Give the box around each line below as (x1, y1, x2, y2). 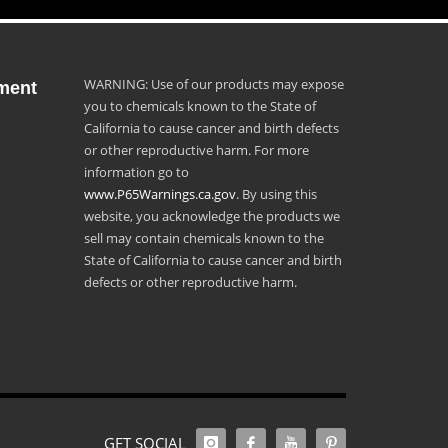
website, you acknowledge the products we (83, 207, 340, 226)
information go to (83, 163, 189, 182)
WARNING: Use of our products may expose (83, 75, 344, 94)
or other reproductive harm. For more (83, 141, 309, 160)
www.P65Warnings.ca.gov (83, 185, 236, 204)
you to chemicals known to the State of (83, 97, 316, 116)
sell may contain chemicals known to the (83, 229, 324, 248)
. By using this (235, 185, 317, 204)
